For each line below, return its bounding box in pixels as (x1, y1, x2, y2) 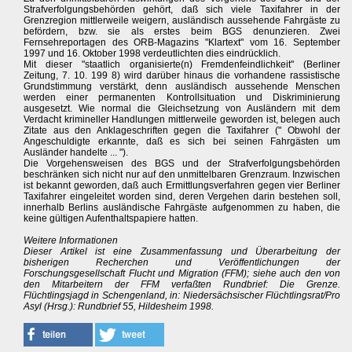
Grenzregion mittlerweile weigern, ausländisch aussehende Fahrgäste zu (24, 15, 341, 27)
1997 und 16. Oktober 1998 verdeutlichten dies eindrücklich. (24, 48, 280, 60)
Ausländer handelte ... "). (24, 147, 128, 159)
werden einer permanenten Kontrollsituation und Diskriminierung (24, 92, 341, 104)
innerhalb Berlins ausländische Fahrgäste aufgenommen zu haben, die (24, 202, 341, 214)
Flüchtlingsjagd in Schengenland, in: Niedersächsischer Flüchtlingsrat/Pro (24, 290, 341, 302)
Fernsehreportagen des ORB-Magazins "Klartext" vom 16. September (24, 37, 341, 49)
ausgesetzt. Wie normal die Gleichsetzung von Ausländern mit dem (24, 103, 341, 115)
